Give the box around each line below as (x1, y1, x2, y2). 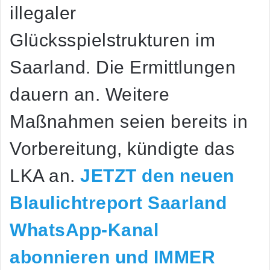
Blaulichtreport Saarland (10, 193, 227, 213)
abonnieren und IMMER (10, 247, 215, 268)
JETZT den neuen (80, 166, 234, 186)
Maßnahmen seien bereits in (10, 111, 248, 132)
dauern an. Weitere (10, 84, 169, 105)
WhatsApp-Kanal (10, 220, 159, 240)
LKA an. (10, 166, 80, 186)
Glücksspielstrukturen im (10, 30, 215, 51)
